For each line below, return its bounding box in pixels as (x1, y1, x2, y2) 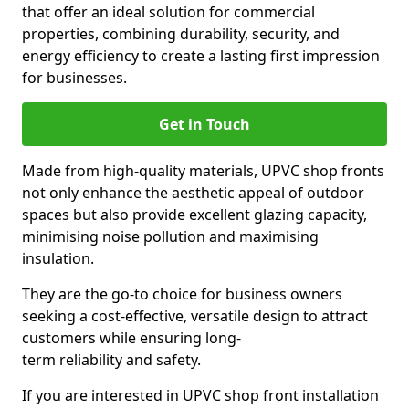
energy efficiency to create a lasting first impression (22, 46, 380, 66)
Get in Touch (159, 114, 250, 134)
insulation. (22, 248, 94, 268)
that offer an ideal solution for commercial (22, 2, 315, 22)
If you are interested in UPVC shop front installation (22, 385, 379, 405)
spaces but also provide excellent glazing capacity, (22, 204, 367, 225)
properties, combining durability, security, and (22, 24, 340, 44)
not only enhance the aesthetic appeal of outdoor (22, 183, 364, 203)
